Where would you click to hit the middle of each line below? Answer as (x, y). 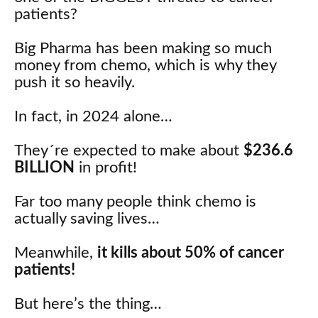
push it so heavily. (75, 83)
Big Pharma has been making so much (143, 49)
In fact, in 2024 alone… (93, 117)
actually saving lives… (87, 219)
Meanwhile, (56, 253)
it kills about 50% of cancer (191, 253)
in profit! (106, 168)
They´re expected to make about (129, 151)
